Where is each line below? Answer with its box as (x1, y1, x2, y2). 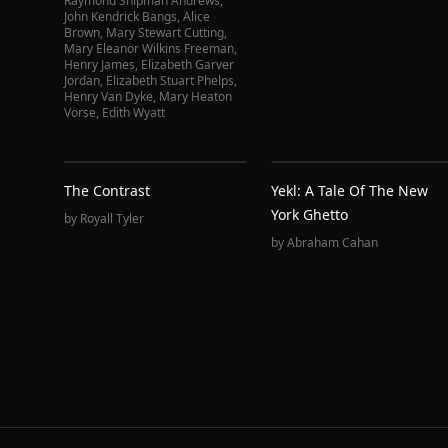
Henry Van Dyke (64, 88, 153, 105)
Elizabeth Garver (141, 56, 234, 73)
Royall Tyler (80, 210, 144, 227)
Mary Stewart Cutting (106, 24, 224, 41)
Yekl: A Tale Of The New (270, 181, 428, 200)
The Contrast (64, 181, 150, 200)
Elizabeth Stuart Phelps (106, 72, 234, 89)
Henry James (64, 56, 135, 73)
